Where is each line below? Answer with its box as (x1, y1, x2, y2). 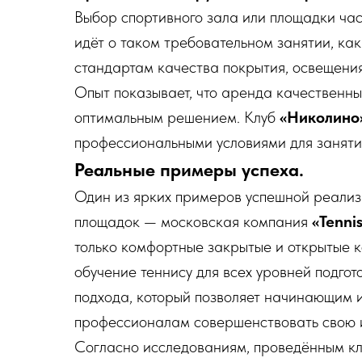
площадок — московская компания (74, 212, 312, 231)
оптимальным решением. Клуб (74, 107, 280, 127)
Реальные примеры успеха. (74, 158, 304, 181)
